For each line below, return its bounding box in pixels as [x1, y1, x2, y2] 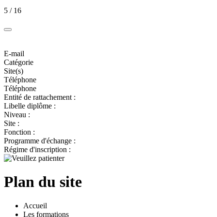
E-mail [4, 49, 24, 58]
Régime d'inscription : [4, 145, 71, 154]
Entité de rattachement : [4, 93, 76, 101]
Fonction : [4, 127, 35, 136]
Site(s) [4, 66, 23, 75]
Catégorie [4, 58, 33, 66]
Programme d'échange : [4, 136, 76, 145]
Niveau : [4, 110, 30, 119]
